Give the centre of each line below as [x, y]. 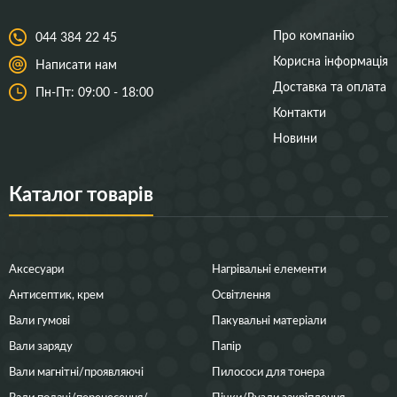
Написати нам [76, 65]
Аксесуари [36, 269]
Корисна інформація [331, 61]
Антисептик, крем [56, 294]
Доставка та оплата [330, 87]
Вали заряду [41, 346]
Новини [295, 138]
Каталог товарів [81, 194]
